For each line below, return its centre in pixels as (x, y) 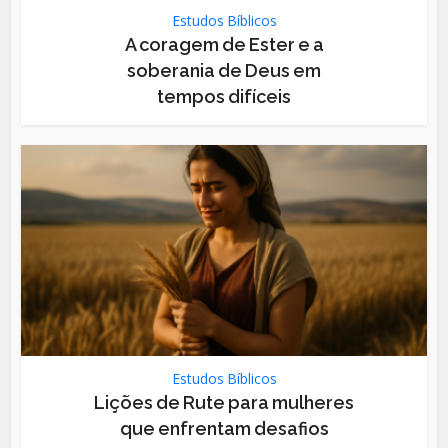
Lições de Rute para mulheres (224, 403)
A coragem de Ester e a (224, 45)
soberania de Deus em (224, 71)
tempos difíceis (224, 97)
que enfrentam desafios (224, 429)
